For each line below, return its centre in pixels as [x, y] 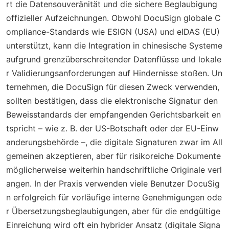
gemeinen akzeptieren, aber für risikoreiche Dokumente [113, 156]
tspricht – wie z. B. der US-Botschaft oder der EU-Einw [112, 128]
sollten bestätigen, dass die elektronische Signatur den [112, 101]
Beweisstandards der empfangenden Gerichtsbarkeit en [113, 114]
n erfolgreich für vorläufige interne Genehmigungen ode [114, 197]
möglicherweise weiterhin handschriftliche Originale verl [114, 170]
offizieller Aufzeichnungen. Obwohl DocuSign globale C [113, 18]
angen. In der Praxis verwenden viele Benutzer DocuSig [113, 184]
